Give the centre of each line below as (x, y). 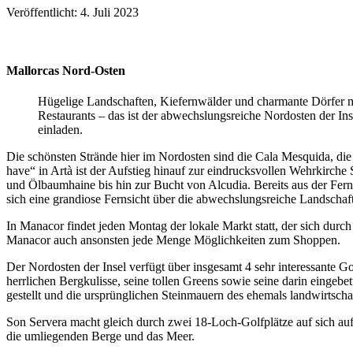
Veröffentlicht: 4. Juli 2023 (72, 13)
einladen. (60, 130)
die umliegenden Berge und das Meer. (100, 336)
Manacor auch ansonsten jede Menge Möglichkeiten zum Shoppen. (173, 240)
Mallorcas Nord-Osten (66, 70)
